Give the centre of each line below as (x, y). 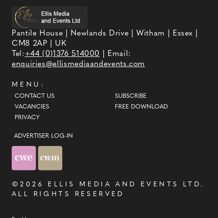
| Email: (115, 54)
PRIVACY (27, 118)
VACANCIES (32, 107)
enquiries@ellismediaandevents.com (79, 64)
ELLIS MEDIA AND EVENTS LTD (124, 184)
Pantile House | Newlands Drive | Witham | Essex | (105, 33)
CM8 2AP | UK (39, 44)
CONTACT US (34, 97)
